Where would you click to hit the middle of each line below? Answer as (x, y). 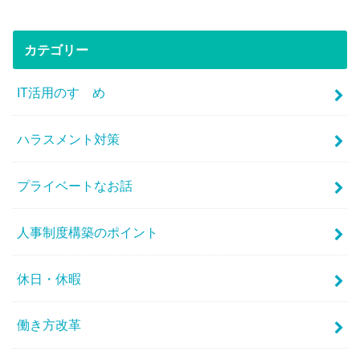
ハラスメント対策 (69, 139)
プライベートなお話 (75, 185)
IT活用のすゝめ (61, 92)
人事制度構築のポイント (88, 232)
